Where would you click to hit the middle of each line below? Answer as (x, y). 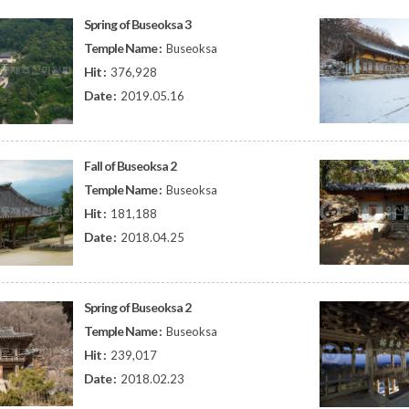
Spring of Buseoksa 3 (138, 24)
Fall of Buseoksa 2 (131, 166)
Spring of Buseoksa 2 (138, 307)
